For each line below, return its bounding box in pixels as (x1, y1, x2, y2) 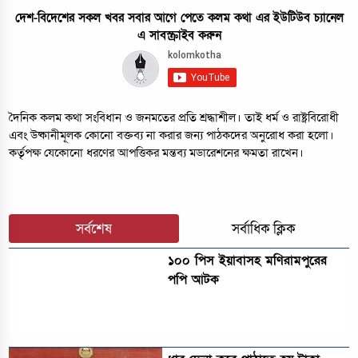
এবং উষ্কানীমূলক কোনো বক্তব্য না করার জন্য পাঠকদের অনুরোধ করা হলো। (9, 127, 335, 143)
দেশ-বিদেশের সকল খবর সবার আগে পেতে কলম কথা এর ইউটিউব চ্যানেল (14, 9, 344, 26)
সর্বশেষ (76, 219, 113, 238)
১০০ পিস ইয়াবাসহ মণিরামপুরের (168, 252, 328, 270)
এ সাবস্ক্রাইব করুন (137, 26, 221, 43)
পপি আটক (168, 271, 220, 289)
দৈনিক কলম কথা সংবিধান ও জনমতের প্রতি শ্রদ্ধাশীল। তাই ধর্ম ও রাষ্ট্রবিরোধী (9, 109, 340, 125)
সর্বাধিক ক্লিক (232, 219, 296, 238)
